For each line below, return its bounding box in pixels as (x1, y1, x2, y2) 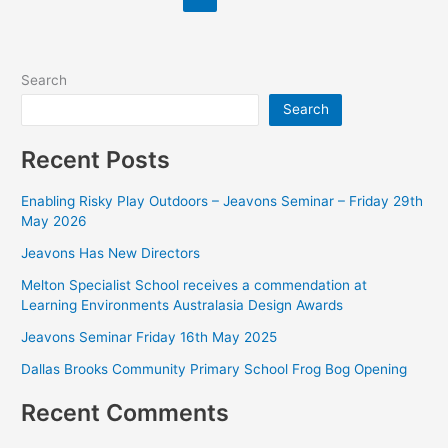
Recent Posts (21, 145, 171, 175)
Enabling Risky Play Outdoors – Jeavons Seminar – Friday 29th (21, 192, 424, 209)
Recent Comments (21, 398, 230, 428)
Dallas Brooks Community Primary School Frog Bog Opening (21, 360, 408, 377)
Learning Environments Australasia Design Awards (21, 296, 344, 313)
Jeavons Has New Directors (21, 244, 201, 261)
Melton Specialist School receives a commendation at (21, 276, 368, 293)
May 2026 (21, 212, 88, 229)
